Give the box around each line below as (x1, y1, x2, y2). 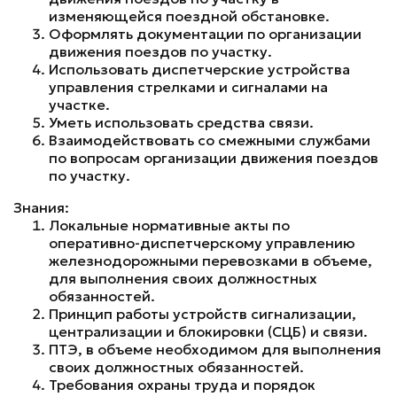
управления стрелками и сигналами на (49, 78, 328, 96)
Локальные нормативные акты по (49, 216, 290, 234)
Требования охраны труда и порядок (49, 376, 315, 393)
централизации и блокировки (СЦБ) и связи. (49, 323, 368, 340)
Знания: (13, 198, 69, 216)
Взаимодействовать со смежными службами (49, 131, 370, 149)
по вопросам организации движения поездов (49, 149, 378, 167)
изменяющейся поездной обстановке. (49, 7, 330, 25)
